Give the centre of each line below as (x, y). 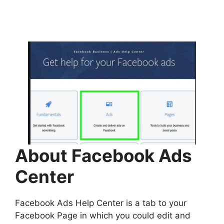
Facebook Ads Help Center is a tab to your (101, 203)
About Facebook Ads (103, 155)
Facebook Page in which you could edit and (103, 215)
